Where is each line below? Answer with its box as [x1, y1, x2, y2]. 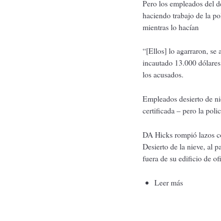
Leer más [154, 177, 184, 187]
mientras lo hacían [142, 21, 199, 32]
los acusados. [142, 69, 184, 80]
